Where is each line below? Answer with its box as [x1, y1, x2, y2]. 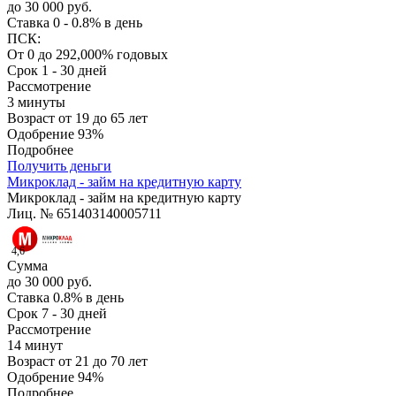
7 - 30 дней [42, 306, 107, 322]
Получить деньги [7, 158, 111, 174]
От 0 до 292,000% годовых [7, 47, 168, 63]
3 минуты [7, 95, 65, 110]
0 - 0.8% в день [53, 15, 142, 31]
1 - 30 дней [42, 63, 107, 79]
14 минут [7, 338, 63, 354]
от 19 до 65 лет [58, 110, 148, 126]
